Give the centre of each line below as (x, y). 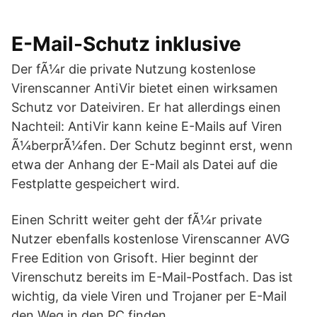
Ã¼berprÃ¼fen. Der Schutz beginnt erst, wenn (152, 145)
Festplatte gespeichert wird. (96, 184)
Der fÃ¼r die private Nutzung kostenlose (133, 69)
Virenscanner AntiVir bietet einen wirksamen (145, 88)
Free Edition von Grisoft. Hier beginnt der (135, 258)
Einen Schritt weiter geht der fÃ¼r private (137, 220)
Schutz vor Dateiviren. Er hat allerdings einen (146, 107)
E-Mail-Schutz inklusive (126, 44)
